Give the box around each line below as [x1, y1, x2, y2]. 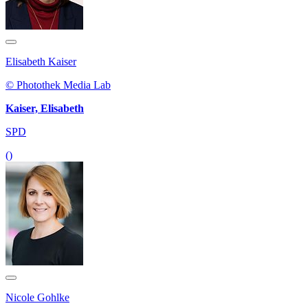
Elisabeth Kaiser [5, 56, 76, 68]
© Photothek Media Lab [5, 79, 111, 91]
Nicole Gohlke [5, 291, 69, 304]
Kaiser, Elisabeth [5, 102, 84, 115]
